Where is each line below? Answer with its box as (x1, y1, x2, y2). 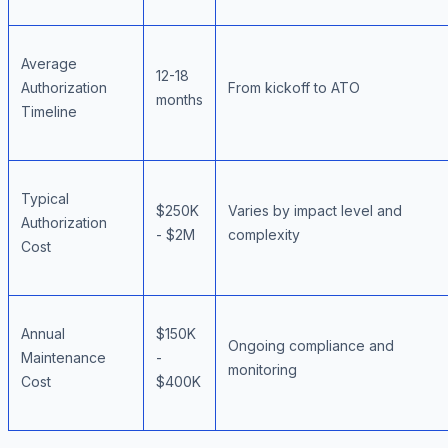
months (156, 91, 203, 109)
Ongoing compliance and (228, 337, 394, 355)
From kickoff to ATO (228, 79, 360, 97)
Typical (21, 190, 69, 208)
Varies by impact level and (228, 202, 402, 220)
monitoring (228, 361, 297, 379)
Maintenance (21, 349, 106, 367)
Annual (21, 325, 65, 343)
